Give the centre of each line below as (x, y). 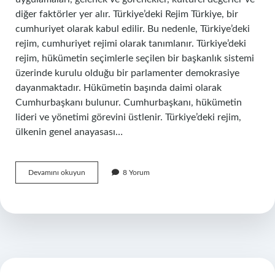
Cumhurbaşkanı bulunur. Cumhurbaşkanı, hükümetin (129, 103)
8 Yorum (136, 172)
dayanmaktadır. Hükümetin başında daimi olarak (118, 88)
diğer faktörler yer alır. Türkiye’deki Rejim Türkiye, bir (127, 14)
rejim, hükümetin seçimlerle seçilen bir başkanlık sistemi (135, 58)
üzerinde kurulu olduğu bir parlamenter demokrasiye (127, 73)
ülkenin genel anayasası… (69, 132)
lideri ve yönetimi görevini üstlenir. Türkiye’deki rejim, (128, 117)
